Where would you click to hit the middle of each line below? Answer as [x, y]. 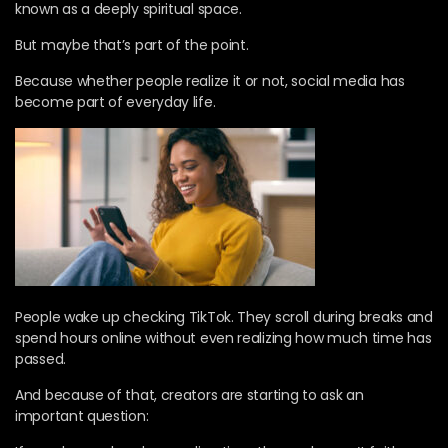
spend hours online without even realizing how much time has [223, 337]
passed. [40, 358]
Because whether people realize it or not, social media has [210, 80]
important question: [82, 415]
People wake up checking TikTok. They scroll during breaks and [224, 316]
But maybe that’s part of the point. [132, 44]
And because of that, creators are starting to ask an [189, 394]
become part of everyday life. [115, 101]
